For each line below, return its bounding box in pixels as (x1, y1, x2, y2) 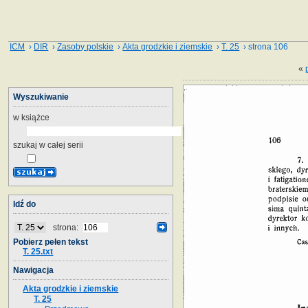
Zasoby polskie (57, 42, 114, 52)
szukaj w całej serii (13, 140, 83, 150)
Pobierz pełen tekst (13, 236, 88, 247)
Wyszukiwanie (13, 91, 69, 102)
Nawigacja (13, 265, 54, 275)
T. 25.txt (23, 246, 54, 256)
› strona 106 (239, 42, 289, 52)
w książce (13, 112, 49, 122)
